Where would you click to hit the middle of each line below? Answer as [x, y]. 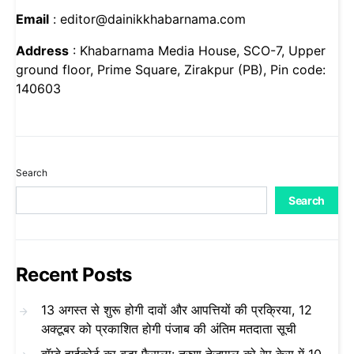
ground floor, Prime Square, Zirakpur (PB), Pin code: [171, 70]
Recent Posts [74, 275]
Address [42, 51]
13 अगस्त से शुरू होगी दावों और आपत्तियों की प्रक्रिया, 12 [177, 310]
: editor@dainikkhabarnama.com [147, 19]
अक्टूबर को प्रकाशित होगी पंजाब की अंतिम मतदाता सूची [169, 329]
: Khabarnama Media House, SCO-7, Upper [197, 51]
